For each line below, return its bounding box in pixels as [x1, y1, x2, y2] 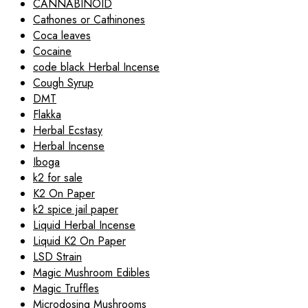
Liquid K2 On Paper [33, 233, 126, 249]
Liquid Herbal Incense [33, 217, 135, 233]
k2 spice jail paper [33, 201, 118, 217]
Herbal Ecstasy [33, 122, 102, 138]
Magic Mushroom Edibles [33, 265, 150, 280]
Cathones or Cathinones [33, 12, 145, 27]
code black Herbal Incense [33, 59, 159, 75]
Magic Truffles [33, 280, 99, 296]
